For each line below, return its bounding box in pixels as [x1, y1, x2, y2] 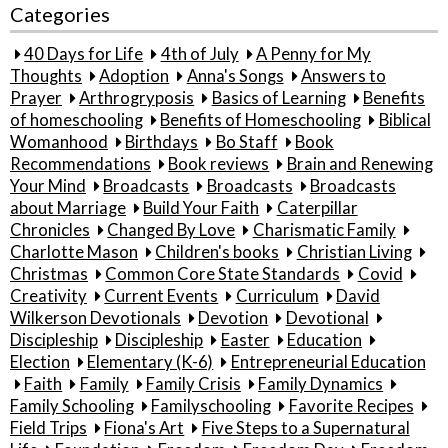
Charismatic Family [252, 219, 396, 240]
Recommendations [10, 153, 151, 174]
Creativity [10, 285, 87, 306]
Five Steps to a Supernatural [201, 417, 410, 438]
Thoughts [10, 65, 82, 86]
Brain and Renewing [286, 153, 433, 174]
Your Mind [10, 175, 86, 196]
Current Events [104, 285, 219, 306]
